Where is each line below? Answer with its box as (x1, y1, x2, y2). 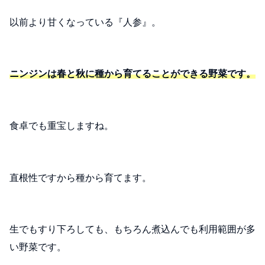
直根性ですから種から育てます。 (9, 172, 151, 183)
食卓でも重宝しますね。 (9, 120, 114, 131)
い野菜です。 (9, 242, 66, 253)
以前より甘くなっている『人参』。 (9, 17, 161, 27)
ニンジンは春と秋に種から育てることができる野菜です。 (9, 69, 256, 79)
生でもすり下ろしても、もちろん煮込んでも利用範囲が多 (9, 224, 256, 235)
